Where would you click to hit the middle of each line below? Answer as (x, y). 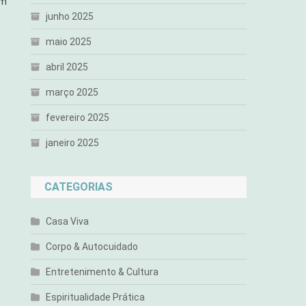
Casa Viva (68, 221)
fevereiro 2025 (78, 117)
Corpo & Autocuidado (92, 247)
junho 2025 (70, 16)
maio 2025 (69, 42)
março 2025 (72, 92)
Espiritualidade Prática (96, 297)
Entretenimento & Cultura (102, 272)
